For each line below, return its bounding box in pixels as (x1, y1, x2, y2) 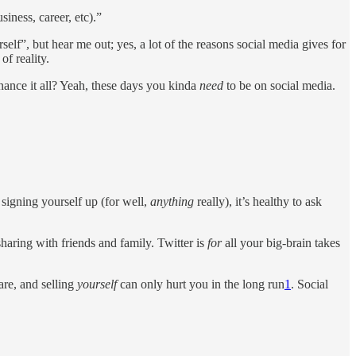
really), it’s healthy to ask (194, 194, 322, 208)
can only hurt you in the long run (117, 277, 284, 291)
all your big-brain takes (225, 235, 340, 250)
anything (150, 194, 194, 208)
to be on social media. (223, 79, 335, 93)
